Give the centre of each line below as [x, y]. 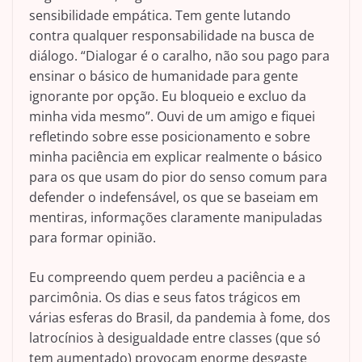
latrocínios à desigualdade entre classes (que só [175, 338]
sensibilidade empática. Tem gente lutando [160, 16]
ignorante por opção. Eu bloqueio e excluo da [168, 97]
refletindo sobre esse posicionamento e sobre [170, 137]
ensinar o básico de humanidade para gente [164, 76]
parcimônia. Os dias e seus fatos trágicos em [165, 298]
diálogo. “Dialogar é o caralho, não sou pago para [179, 56]
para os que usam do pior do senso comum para [178, 177]
